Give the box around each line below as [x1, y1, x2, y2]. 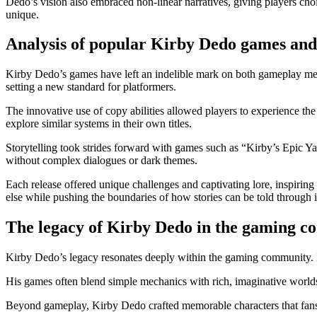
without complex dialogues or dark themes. [6, 154, 197, 167]
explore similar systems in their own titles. [6, 117, 192, 130]
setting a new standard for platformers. [6, 81, 176, 93]
